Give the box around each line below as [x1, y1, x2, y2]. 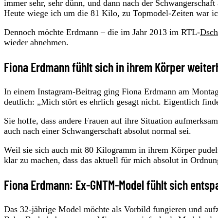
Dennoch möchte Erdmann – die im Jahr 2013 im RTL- [4, 27, 200, 37]
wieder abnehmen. [4, 37, 69, 47]
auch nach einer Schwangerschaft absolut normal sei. [4, 126, 191, 136]
